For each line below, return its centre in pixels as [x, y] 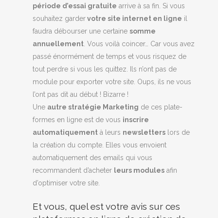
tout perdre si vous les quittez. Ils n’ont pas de [105, 69]
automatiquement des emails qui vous [93, 158]
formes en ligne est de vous [78, 120]
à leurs [110, 133]
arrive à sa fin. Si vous [151, 6]
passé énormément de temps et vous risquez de [110, 57]
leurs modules [139, 171]
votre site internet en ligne [134, 19]
